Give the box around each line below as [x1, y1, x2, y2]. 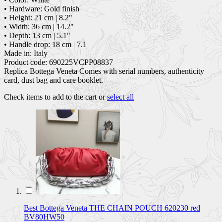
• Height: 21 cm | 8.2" [4, 13, 72, 22]
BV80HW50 [24, 212, 64, 221]
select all [107, 92, 134, 101]
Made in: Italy [4, 49, 48, 57]
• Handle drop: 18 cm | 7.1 [4, 40, 87, 49]
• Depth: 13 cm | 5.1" [4, 31, 70, 40]
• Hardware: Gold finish [4, 4, 79, 13]
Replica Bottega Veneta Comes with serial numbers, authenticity [4, 66, 204, 75]
